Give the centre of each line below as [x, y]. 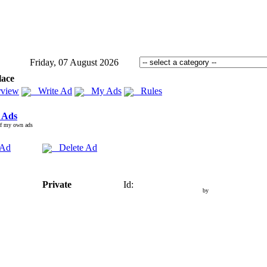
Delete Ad [74, 148]
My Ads [103, 91]
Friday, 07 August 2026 [74, 62]
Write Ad [52, 91]
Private [57, 184]
